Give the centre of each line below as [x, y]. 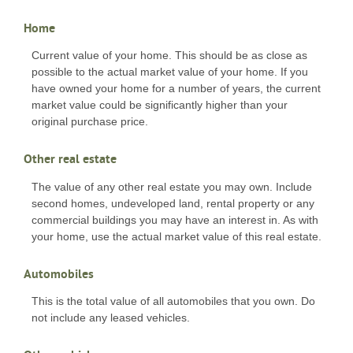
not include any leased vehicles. [111, 318]
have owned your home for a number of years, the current [176, 89]
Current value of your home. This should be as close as [169, 56]
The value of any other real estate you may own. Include [172, 186]
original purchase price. [90, 122]
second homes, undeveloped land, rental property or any [173, 203]
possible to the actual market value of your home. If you [170, 72]
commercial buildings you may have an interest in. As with [175, 219]
